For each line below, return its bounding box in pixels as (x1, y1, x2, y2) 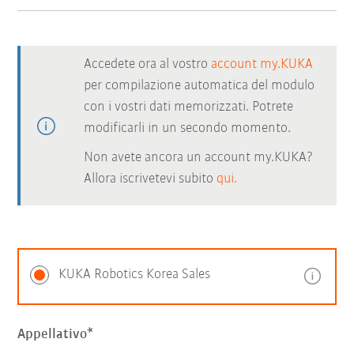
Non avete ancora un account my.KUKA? (84, 150, 314, 165)
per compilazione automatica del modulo (84, 78, 315, 93)
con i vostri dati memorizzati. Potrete (84, 100, 294, 115)
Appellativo (17, 327, 88, 342)
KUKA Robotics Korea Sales (58, 267, 211, 282)
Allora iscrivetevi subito (84, 171, 217, 186)
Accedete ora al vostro (84, 57, 212, 72)
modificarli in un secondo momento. (84, 121, 292, 136)
